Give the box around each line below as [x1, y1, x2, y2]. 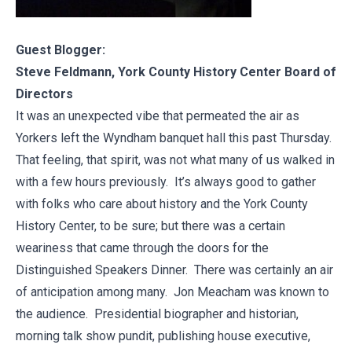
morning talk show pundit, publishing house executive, [16, 328, 310, 344]
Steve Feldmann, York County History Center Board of [16, 64, 336, 80]
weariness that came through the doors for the [16, 240, 269, 256]
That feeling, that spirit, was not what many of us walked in [16, 152, 335, 168]
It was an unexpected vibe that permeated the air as [16, 108, 299, 124]
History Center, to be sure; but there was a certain [16, 218, 285, 234]
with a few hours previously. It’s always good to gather [16, 174, 316, 190]
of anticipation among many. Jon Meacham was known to [16, 284, 329, 300]
